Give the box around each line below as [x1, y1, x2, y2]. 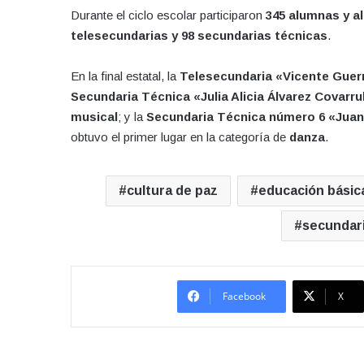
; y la [118, 109, 146, 123]
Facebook [223, 288, 266, 303]
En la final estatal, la [71, 68, 180, 83]
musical [71, 109, 118, 123]
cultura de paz [126, 183, 218, 197]
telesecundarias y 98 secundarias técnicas [71, 28, 327, 42]
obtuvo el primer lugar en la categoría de [71, 129, 289, 144]
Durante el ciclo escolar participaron [71, 7, 266, 22]
